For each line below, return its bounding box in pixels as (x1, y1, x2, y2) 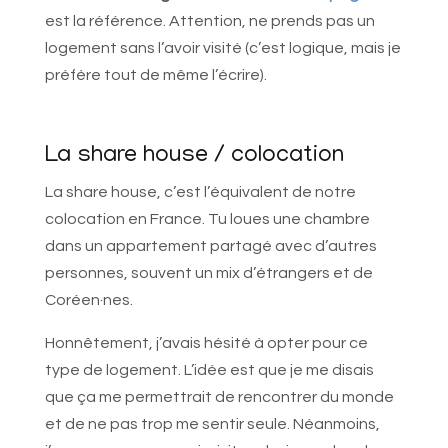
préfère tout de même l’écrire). (44, 67, 267, 84)
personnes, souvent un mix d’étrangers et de (44, 265, 373, 282)
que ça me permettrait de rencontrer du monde (44, 389, 394, 406)
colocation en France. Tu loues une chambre (44, 211, 370, 228)
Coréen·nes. (44, 292, 133, 309)
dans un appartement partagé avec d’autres (44, 238, 377, 255)
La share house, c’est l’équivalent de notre (44, 184, 356, 201)
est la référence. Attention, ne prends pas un (44, 13, 375, 30)
